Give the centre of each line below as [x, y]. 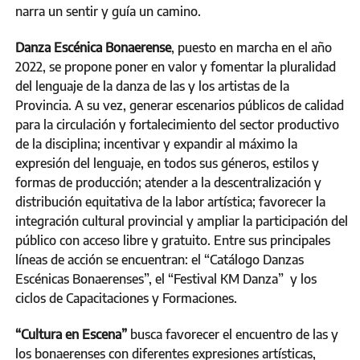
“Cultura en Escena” [73, 334]
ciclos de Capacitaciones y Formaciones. [126, 298]
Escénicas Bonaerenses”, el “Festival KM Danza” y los [166, 278]
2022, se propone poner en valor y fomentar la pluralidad [176, 66]
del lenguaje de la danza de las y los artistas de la [152, 86]
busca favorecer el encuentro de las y [234, 334]
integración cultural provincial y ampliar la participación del [182, 221]
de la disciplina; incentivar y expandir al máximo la [156, 143]
